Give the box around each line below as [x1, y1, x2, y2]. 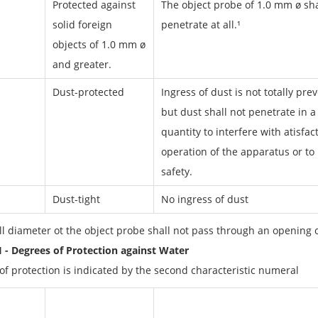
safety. [160, 165, 192, 178]
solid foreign [52, 18, 112, 31]
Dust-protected [52, 85, 124, 99]
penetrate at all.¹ [160, 18, 241, 31]
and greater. [52, 57, 111, 71]
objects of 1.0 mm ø [52, 38, 146, 51]
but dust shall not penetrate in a [160, 105, 316, 119]
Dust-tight [52, 192, 100, 206]
